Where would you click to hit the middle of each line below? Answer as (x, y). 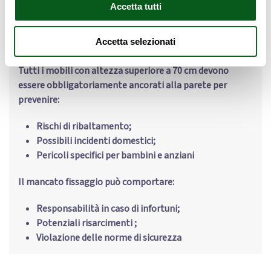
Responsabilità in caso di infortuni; (108, 209)
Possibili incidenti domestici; (96, 141)
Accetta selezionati (135, 41)
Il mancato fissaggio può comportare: (96, 182)
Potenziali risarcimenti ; (87, 223)
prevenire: (39, 100)
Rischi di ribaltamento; (84, 126)
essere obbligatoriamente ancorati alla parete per (122, 85)
